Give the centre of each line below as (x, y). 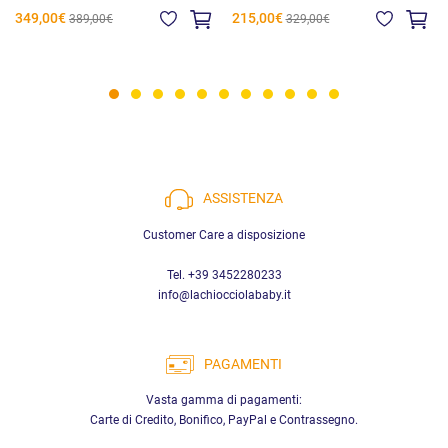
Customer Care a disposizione (224, 234)
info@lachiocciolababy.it (224, 294)
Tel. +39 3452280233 (224, 274)
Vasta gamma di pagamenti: (224, 399)
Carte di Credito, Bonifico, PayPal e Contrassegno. (224, 419)
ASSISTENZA (243, 199)
